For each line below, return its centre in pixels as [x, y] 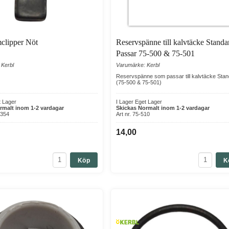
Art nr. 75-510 [133, 114]
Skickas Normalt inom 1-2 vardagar [163, 108]
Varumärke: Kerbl [138, 65]
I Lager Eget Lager [139, 101]
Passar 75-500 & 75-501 [155, 53]
